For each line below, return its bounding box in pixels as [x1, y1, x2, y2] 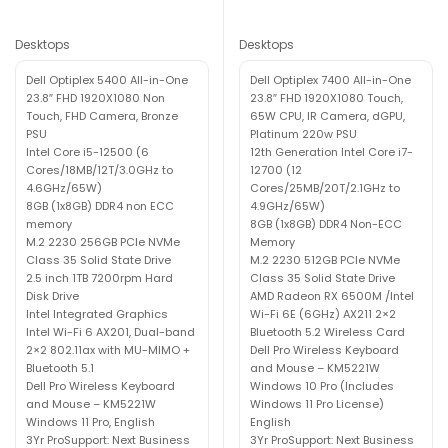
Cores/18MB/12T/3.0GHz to [26, 161, 173, 178]
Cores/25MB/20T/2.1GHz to [250, 179, 400, 196]
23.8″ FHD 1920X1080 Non [26, 89, 165, 106]
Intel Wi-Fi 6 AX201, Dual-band [26, 323, 195, 340]
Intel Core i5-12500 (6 [26, 143, 149, 160]
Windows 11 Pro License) [250, 395, 384, 412]
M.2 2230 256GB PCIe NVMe [26, 233, 180, 250]
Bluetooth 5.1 [26, 359, 94, 376]
